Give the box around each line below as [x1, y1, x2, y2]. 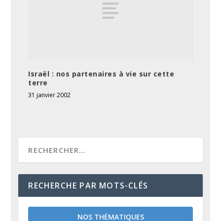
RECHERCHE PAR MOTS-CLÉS [28, 180, 148, 191]
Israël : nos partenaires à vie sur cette [28, 69, 175, 79]
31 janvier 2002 [28, 91, 71, 100]
